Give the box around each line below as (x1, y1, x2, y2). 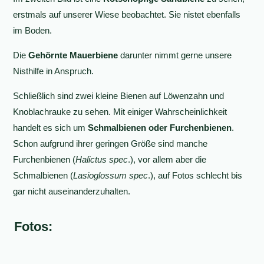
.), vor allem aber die (128, 154, 207, 164)
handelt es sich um (13, 123, 88, 133)
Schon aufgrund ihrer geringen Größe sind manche (13, 138, 208, 148)
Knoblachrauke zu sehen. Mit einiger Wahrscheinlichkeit (13, 107, 227, 117)
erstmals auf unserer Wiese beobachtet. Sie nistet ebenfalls (13, 9, 241, 19)
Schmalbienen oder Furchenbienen (88, 123, 232, 133)
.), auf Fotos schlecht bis (148, 170, 243, 180)
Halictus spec (75, 154, 128, 164)
